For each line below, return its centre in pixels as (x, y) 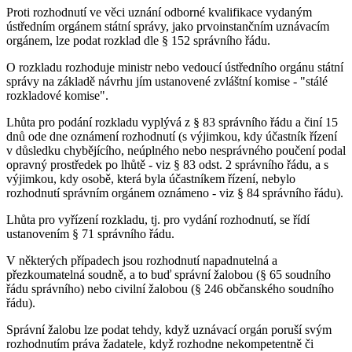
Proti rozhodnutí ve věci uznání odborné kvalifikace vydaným (159, 12)
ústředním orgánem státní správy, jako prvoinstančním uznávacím (168, 26)
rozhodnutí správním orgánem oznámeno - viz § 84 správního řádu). (175, 192)
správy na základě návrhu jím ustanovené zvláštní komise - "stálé (167, 81)
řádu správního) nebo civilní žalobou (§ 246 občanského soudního (170, 288)
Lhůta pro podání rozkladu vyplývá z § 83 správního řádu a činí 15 (172, 122)
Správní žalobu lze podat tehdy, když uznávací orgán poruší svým (169, 329)
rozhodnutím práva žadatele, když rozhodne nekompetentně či (160, 343)
